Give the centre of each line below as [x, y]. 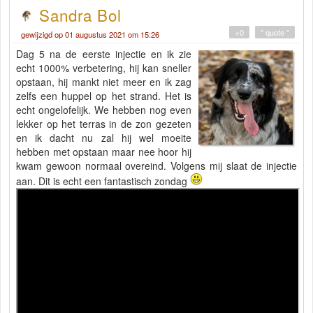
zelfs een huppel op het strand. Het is [104, 96]
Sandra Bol [80, 15]
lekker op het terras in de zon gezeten [104, 124]
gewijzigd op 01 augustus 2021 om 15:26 [90, 35]
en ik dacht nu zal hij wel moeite [104, 138]
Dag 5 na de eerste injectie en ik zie [104, 54]
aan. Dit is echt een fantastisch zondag [103, 181]
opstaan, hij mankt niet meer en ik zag [104, 82]
